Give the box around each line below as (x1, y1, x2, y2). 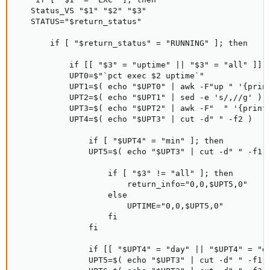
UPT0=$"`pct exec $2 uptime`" (16, 71, 204, 80)
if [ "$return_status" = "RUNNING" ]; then (16, 39, 248, 48)
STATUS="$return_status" (16, 17, 142, 26)
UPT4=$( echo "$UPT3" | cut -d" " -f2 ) (16, 115, 253, 124)
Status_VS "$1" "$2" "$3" (16, 6, 146, 15)
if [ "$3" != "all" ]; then (16, 169, 233, 178)
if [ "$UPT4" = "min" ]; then (16, 136, 224, 145)
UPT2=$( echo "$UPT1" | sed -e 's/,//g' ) (16, 93, 262, 102)
